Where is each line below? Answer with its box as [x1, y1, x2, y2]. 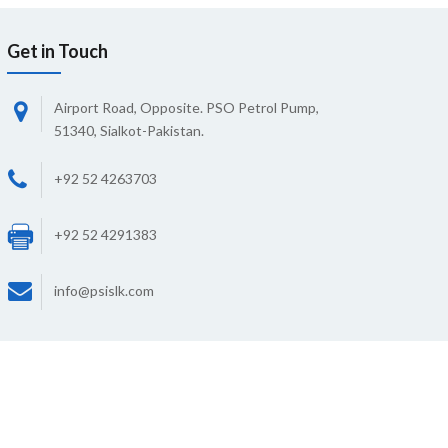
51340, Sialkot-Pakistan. [54, 122, 205, 139]
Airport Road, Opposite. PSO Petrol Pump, [54, 99, 320, 116]
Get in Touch [7, 40, 109, 62]
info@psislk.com [54, 282, 155, 299]
